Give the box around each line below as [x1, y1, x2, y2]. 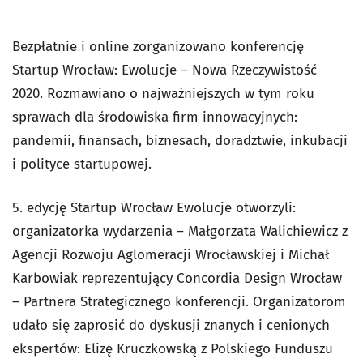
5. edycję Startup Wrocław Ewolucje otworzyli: [12, 199, 296, 216]
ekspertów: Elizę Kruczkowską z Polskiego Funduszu [12, 340, 333, 357]
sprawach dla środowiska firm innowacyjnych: [12, 109, 297, 126]
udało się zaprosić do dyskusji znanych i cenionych [12, 317, 330, 334]
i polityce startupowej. [12, 156, 152, 173]
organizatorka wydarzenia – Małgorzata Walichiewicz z [12, 223, 348, 240]
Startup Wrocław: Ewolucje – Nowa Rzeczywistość [12, 62, 317, 79]
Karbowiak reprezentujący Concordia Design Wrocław [12, 270, 342, 287]
